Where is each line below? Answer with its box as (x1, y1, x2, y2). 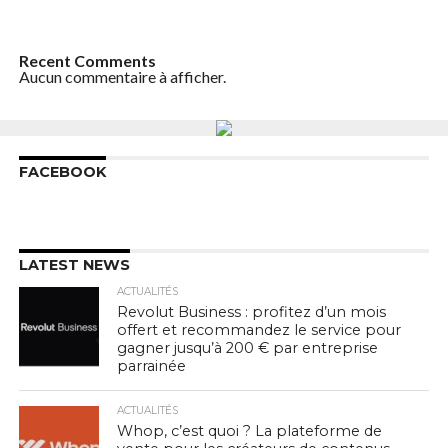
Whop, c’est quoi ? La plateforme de (117, 421, 383, 440)
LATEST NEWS (18, 255, 130, 274)
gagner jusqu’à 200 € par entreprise (117, 338, 379, 357)
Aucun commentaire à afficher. (18, 66, 226, 86)
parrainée (117, 356, 187, 375)
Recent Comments (18, 50, 156, 70)
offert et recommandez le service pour (117, 320, 402, 339)
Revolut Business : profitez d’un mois (117, 302, 387, 321)
